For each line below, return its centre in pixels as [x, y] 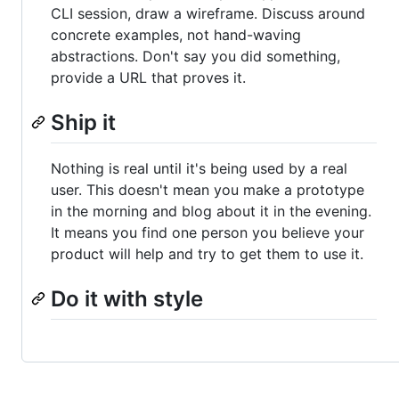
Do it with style [127, 299]
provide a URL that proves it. [148, 78]
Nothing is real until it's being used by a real [199, 169]
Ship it [83, 123]
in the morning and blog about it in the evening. [211, 212]
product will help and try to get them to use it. [207, 254]
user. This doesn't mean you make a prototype [208, 190]
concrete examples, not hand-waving [176, 35]
